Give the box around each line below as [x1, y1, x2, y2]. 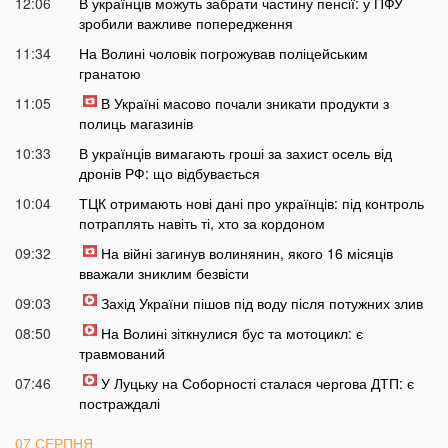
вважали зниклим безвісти [78, 263, 249, 284]
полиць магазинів [78, 113, 193, 134]
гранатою [78, 63, 141, 84]
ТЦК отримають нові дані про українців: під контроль [78, 193, 424, 214]
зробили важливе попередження [78, 13, 293, 34]
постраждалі [78, 393, 160, 414]
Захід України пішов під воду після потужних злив [100, 293, 423, 314]
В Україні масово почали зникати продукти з [100, 93, 389, 114]
